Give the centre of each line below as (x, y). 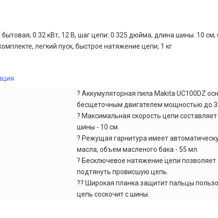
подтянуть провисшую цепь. (123, 172)
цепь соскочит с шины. (113, 194)
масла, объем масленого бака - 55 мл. (138, 149)
